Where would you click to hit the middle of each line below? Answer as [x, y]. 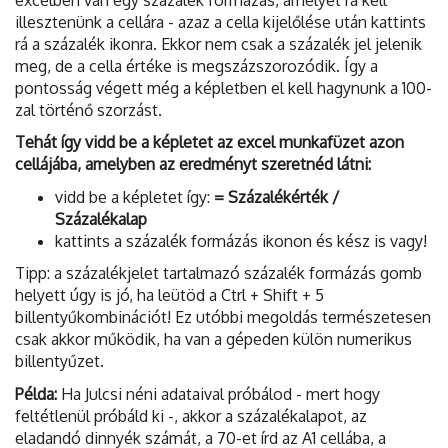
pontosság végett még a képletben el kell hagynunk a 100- [223, 87]
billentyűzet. [59, 361]
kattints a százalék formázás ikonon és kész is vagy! [241, 240]
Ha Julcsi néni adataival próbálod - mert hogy [218, 393]
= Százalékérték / [276, 196]
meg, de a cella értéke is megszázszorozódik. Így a [196, 65]
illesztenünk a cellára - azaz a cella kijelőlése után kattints [220, 21]
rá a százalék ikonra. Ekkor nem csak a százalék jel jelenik [218, 43]
